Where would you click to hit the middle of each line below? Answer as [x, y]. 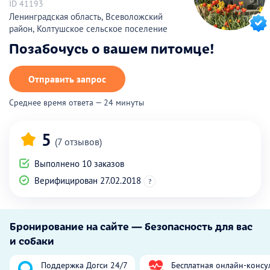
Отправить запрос [67, 79]
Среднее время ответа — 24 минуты [77, 102]
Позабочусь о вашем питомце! [112, 47]
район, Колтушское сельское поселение [88, 28]
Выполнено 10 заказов [78, 163]
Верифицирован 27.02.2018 [88, 180]
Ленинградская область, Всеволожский [86, 16]
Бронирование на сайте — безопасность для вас [131, 226]
